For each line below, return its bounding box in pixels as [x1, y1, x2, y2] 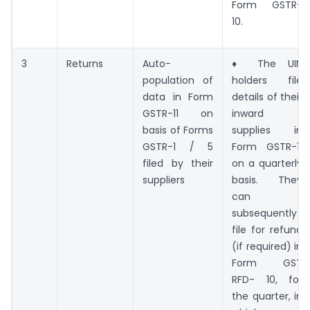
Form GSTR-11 [232, 140, 302, 154]
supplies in [232, 123, 302, 138]
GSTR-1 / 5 [143, 140, 213, 154]
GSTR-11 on [143, 107, 213, 121]
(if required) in [232, 239, 302, 254]
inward [232, 107, 264, 121]
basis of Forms [143, 123, 213, 138]
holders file [232, 73, 302, 88]
